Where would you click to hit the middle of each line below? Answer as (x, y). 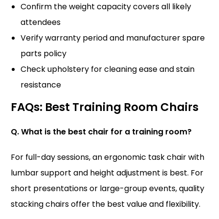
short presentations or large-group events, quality (108, 188)
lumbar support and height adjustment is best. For (107, 173)
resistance (41, 85)
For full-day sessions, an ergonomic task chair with (108, 157)
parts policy (44, 54)
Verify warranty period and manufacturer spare (113, 38)
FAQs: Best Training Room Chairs (105, 107)
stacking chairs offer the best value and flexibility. (106, 204)
